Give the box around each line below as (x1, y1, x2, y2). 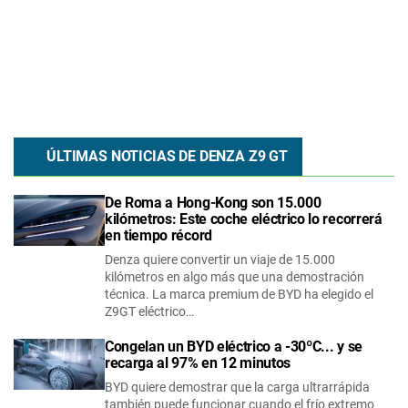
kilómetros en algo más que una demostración (105, 269, 364, 284)
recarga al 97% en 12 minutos (105, 353, 291, 372)
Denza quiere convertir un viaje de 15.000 (105, 251, 335, 267)
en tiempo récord (105, 226, 212, 244)
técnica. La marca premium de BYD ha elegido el (105, 286, 373, 301)
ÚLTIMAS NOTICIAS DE (46, 147, 199, 165)
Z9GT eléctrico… (105, 303, 194, 319)
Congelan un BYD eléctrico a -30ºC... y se (105, 337, 362, 355)
